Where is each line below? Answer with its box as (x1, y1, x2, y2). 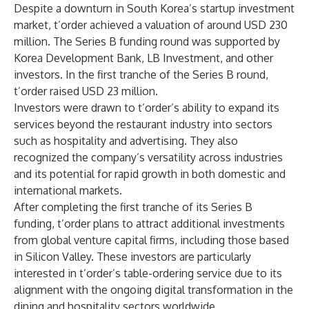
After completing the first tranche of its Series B (14, 200, 252, 214)
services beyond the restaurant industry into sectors (14, 117, 272, 131)
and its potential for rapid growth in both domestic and (14, 167, 286, 181)
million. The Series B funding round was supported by (14, 34, 280, 48)
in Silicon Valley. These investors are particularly (14, 250, 251, 263)
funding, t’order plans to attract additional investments (14, 217, 285, 230)
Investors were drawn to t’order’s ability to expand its (14, 101, 279, 114)
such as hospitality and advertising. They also (14, 134, 238, 148)
